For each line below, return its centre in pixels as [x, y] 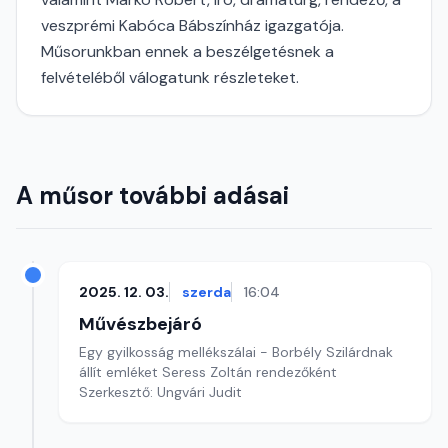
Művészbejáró [140, 324]
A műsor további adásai [152, 195]
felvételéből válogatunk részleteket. [170, 77]
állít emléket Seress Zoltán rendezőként [208, 372]
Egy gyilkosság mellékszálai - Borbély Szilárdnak [236, 352]
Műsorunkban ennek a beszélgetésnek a [187, 51]
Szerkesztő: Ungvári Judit [160, 392]
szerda [206, 292]
